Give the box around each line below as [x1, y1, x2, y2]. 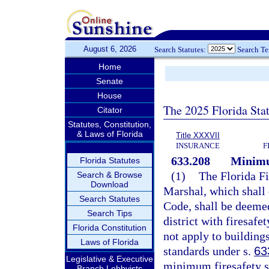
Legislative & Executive [66, 254, 153, 264]
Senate [96, 76, 123, 86]
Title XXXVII [176, 131, 220, 140]
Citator [97, 105, 122, 115]
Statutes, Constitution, [68, 119, 151, 129]
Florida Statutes [79, 156, 140, 165]
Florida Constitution [73, 223, 147, 232]
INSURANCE [176, 141, 220, 150]
